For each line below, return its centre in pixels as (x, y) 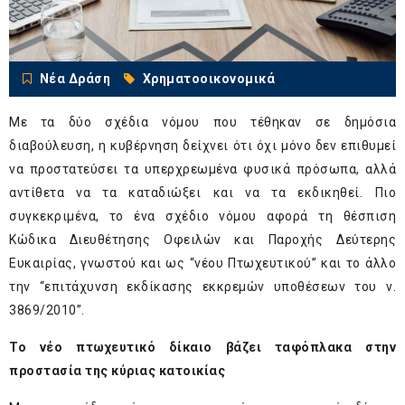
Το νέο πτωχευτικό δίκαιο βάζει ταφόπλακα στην (202, 348)
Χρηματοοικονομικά (208, 79)
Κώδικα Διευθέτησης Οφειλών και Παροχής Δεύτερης (202, 240)
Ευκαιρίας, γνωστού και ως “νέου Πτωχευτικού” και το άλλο (202, 264)
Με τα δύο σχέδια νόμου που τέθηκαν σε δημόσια (202, 122)
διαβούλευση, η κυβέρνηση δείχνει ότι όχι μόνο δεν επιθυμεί (202, 146)
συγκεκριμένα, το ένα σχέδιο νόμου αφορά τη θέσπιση (202, 217)
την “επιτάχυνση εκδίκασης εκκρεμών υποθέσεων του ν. (202, 287)
